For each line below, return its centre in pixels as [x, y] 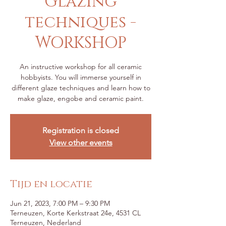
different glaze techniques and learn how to [81, 88]
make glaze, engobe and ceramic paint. [81, 99]
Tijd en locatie [51, 184]
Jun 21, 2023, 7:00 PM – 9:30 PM [60, 204]
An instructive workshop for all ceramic [81, 67]
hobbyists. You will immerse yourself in [81, 77]
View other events [81, 143]
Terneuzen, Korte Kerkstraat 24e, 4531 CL [75, 213]
